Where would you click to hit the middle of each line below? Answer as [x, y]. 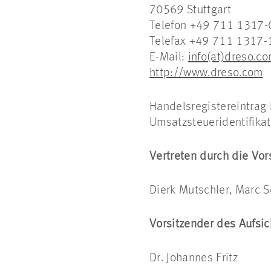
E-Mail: [169, 57]
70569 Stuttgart [190, 10]
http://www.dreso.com [206, 73]
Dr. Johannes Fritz [194, 258]
